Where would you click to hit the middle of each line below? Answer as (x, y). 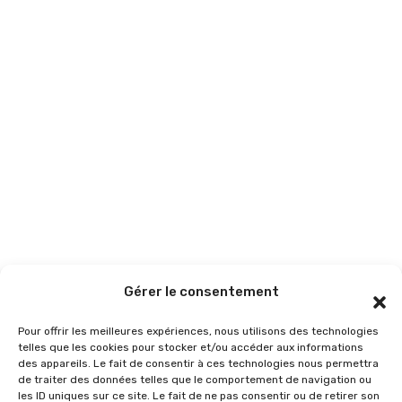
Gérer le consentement (201, 292)
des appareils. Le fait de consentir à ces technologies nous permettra (198, 363)
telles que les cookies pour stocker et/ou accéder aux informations (191, 347)
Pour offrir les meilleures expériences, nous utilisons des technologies (198, 331)
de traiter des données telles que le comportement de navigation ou (195, 380)
